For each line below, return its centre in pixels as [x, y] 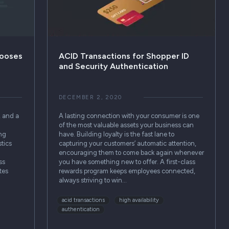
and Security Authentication [113, 66]
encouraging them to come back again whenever [131, 152]
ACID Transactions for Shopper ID [124, 56]
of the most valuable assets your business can [126, 125]
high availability [139, 200]
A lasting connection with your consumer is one [129, 116]
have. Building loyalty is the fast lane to [116, 134]
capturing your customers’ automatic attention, [127, 143]
